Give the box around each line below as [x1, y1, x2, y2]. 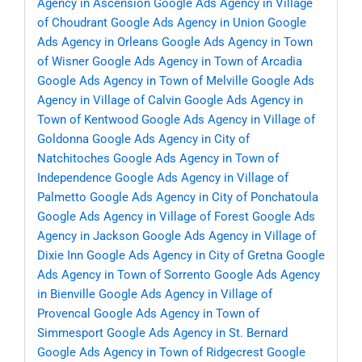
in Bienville [37, 287, 95, 302]
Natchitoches [37, 151, 110, 166]
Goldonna [37, 132, 89, 147]
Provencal [37, 306, 90, 322]
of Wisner [37, 54, 89, 69]
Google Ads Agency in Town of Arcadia [92, 54, 302, 69]
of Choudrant [37, 15, 107, 31]
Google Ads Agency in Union [111, 15, 264, 31]
